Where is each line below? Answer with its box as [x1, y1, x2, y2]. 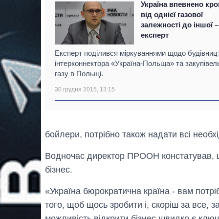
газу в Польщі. [55, 69, 103, 78]
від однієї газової [141, 10, 203, 19]
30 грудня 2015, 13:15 [55, 86, 115, 93]
